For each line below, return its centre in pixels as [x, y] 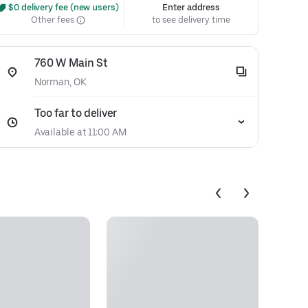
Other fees [54, 20]
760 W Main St [71, 63]
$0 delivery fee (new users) [63, 7]
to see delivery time [191, 20]
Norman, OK [60, 82]
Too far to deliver [75, 113]
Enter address [191, 7]
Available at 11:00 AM [80, 132]
